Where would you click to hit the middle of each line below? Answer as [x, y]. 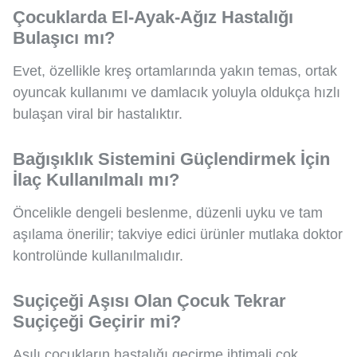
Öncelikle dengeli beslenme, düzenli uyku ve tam [168, 213]
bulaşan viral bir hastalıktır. [98, 114]
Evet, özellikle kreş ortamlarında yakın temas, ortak [175, 71]
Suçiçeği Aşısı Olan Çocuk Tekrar [149, 301]
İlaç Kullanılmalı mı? [96, 180]
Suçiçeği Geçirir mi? [97, 322]
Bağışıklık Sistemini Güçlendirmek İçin [171, 159]
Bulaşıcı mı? [64, 38]
